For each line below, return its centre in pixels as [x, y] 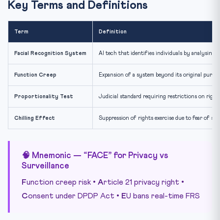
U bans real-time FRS [163, 196]
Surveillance [45, 166]
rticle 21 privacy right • [144, 182]
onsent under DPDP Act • [75, 196]
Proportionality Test [44, 96]
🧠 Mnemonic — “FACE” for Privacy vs [95, 156]
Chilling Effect [35, 118]
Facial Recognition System [50, 53]
